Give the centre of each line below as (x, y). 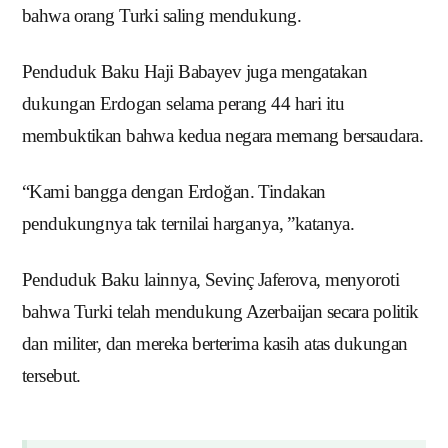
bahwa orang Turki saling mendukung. (162, 16)
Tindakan (292, 192)
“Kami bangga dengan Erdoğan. (140, 192)
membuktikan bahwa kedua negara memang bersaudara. (223, 136)
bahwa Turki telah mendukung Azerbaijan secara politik (220, 312)
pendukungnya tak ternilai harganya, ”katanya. (188, 224)
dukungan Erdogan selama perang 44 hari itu (183, 104)
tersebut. (51, 376)
